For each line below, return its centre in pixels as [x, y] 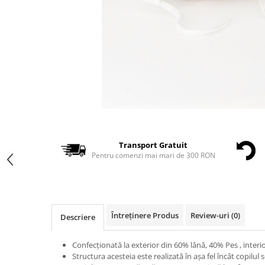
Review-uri [211, 215]
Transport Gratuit [153, 145]
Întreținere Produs [145, 215]
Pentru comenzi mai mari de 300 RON [153, 155]
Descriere [78, 217]
